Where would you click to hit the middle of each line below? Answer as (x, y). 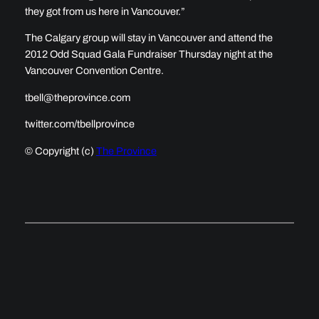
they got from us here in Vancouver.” (105, 11)
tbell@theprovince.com (77, 97)
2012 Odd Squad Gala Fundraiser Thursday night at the (148, 54)
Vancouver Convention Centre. (94, 71)
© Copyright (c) (60, 151)
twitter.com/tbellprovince (79, 124)
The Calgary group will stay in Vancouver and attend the (148, 38)
